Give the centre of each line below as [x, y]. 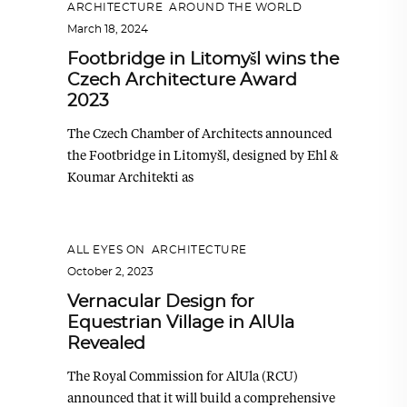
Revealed [106, 343]
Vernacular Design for [161, 302]
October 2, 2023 [110, 271]
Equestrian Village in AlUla [181, 323]
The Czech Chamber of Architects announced [200, 133]
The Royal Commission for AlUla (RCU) [183, 375]
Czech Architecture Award [182, 80]
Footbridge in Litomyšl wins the [203, 59]
